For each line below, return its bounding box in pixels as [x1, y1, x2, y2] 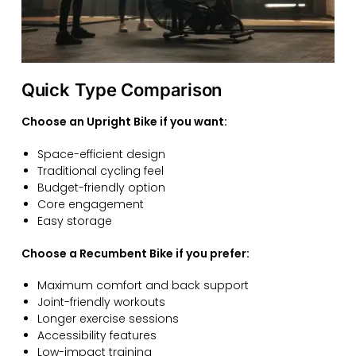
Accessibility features [37, 327, 157, 344]
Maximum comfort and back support [37, 277, 249, 294]
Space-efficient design [37, 145, 165, 162]
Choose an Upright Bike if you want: [21, 114, 227, 130]
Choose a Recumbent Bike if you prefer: [21, 245, 250, 261]
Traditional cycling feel [37, 162, 164, 179]
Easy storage [37, 212, 112, 229]
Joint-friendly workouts [37, 294, 165, 311]
